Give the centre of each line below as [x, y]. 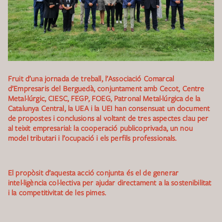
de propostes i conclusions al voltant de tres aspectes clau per [108, 118]
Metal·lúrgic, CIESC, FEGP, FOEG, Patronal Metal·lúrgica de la [104, 98]
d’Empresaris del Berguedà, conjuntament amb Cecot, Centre [106, 88]
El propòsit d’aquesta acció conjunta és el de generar [93, 172]
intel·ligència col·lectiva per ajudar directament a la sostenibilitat [110, 182]
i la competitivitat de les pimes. [57, 192]
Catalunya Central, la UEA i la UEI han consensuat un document [109, 108]
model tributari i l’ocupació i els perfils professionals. [92, 138]
